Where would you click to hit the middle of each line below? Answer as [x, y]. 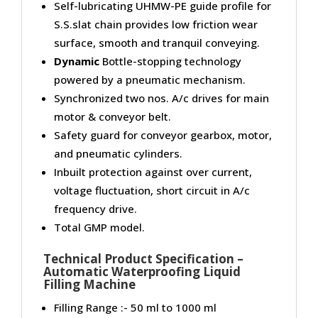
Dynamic [77, 61]
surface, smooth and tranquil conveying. [157, 42]
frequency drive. [95, 208]
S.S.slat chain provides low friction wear [156, 24]
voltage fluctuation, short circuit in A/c [152, 190]
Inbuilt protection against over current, [153, 171]
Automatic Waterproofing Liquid [142, 271]
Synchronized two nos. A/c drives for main [161, 98]
